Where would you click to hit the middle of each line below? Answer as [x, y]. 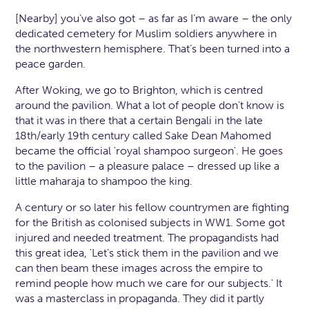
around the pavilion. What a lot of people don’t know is [150, 106]
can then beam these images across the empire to [139, 268]
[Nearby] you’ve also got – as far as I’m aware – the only [154, 19]
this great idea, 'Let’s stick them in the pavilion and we [147, 253]
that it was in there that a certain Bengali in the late [139, 121]
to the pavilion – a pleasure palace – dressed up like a [148, 166]
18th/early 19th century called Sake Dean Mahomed [143, 136]
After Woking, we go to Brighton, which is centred [139, 90]
